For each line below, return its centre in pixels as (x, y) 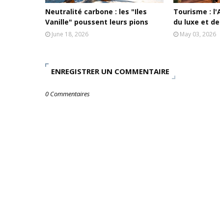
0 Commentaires (68, 94)
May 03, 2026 (198, 34)
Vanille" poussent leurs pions (97, 22)
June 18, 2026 (70, 34)
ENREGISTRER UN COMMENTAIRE (110, 71)
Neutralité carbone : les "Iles (96, 12)
